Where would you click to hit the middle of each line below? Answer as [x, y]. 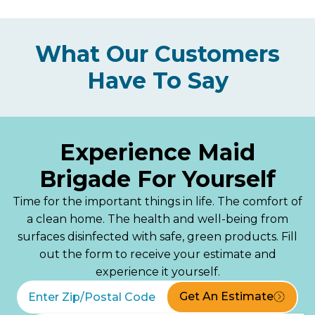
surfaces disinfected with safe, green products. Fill [157, 236]
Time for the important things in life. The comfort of [157, 201]
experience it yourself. [157, 271]
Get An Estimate [226, 297]
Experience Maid [157, 152]
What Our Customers [157, 53]
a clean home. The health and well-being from [157, 219]
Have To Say [157, 80]
